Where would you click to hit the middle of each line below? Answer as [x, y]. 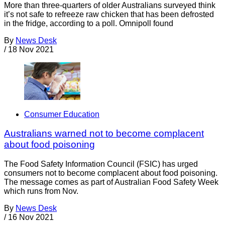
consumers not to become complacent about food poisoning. [111, 173]
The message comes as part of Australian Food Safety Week [111, 182]
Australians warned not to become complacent [104, 134]
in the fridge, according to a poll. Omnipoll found [89, 24]
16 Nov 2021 [31, 217]
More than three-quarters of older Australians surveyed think [110, 6]
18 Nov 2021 [31, 50]
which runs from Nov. [41, 191]
